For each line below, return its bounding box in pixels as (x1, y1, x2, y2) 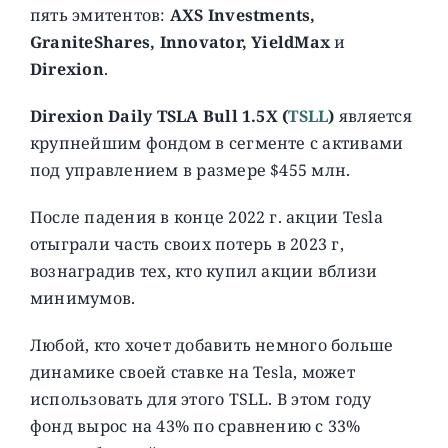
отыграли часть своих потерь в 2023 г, (29, 232, 344, 255)
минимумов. (29, 286, 136, 309)
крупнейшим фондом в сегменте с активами (29, 131, 404, 154)
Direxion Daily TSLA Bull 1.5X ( (29, 104, 289, 127)
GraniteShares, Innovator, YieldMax (29, 30, 335, 53)
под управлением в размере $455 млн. (29, 158, 351, 181)
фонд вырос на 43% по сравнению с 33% (29, 414, 361, 437)
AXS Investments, (169, 3, 316, 26)
